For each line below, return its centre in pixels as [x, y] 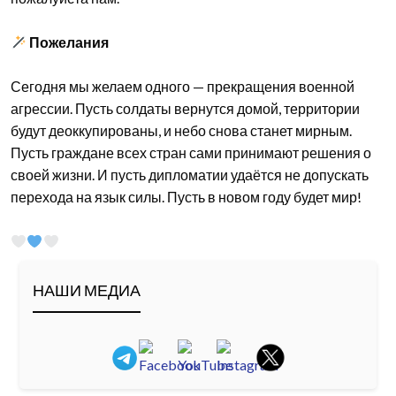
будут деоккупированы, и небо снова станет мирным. [181, 131]
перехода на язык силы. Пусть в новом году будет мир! [186, 197]
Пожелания [68, 42]
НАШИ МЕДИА [87, 290]
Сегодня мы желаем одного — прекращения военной [183, 87]
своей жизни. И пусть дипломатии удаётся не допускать [190, 175]
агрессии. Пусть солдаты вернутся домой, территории [185, 109]
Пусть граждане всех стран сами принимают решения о [191, 153]
